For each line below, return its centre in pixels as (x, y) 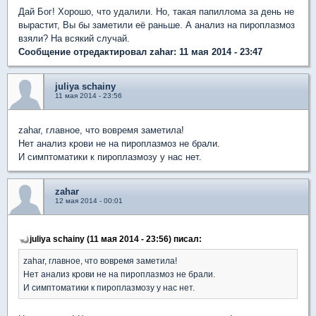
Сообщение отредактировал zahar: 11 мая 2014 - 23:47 (140, 52)
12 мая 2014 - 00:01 (89, 201)
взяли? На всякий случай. (74, 38)
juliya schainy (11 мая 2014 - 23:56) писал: (116, 239)
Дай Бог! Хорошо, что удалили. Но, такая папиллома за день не (156, 12)
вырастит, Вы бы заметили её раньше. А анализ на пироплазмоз (157, 25)
